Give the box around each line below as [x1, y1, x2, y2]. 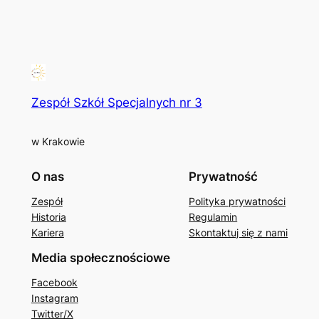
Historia [31, 211, 66, 224]
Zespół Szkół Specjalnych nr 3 [31, 95, 202, 110]
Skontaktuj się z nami [189, 226, 288, 239]
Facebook [31, 276, 78, 288]
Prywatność [189, 169, 258, 184]
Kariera [31, 226, 64, 239]
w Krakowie [31, 135, 85, 147]
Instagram [31, 291, 78, 304]
